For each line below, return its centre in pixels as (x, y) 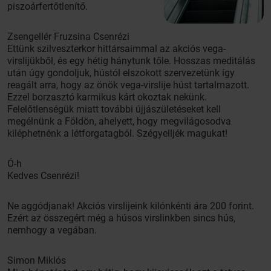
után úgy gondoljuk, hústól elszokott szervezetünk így (121, 73)
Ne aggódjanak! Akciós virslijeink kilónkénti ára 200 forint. (131, 206)
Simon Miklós (37, 260)
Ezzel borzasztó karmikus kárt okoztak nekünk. (107, 97)
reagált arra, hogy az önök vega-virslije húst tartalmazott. (128, 85)
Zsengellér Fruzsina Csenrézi (68, 37)
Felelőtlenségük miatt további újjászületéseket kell (114, 109)
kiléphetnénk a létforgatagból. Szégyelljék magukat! (117, 133)
